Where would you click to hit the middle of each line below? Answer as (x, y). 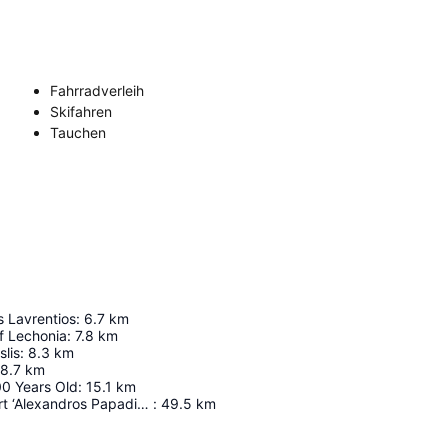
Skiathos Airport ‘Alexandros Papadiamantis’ (143, 403)
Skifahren (81, 111)
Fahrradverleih (97, 90)
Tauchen (78, 132)
